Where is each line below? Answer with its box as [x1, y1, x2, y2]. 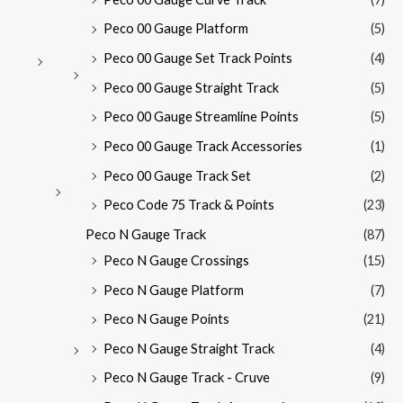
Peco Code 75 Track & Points [103, 197, 274, 213]
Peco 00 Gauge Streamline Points [103, 109, 299, 125]
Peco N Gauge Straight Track [103, 340, 274, 356]
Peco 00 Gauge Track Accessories [103, 138, 302, 154]
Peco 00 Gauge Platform [103, 21, 248, 37]
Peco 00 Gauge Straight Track [103, 79, 279, 95]
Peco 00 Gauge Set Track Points [103, 50, 292, 67]
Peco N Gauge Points [103, 311, 229, 327]
